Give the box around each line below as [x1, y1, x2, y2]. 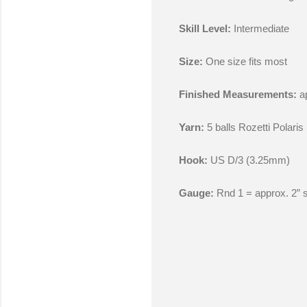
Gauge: [178, 187, 214, 199]
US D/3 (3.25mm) [207, 154, 290, 167]
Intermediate [230, 23, 289, 35]
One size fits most [202, 56, 287, 68]
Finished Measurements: [178, 88, 297, 101]
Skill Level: [178, 23, 231, 35]
